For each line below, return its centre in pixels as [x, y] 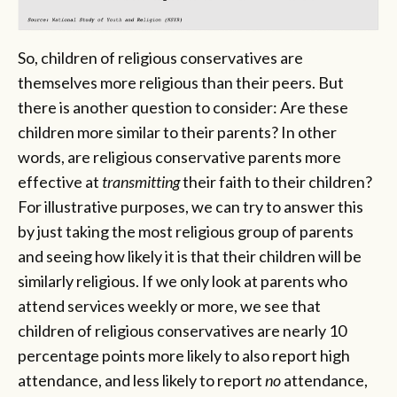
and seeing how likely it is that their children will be [190, 256]
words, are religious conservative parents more [179, 156]
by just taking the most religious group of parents [186, 231]
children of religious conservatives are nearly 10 [182, 330]
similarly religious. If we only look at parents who [183, 280]
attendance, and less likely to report [141, 380]
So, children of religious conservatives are [160, 57]
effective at [58, 181]
